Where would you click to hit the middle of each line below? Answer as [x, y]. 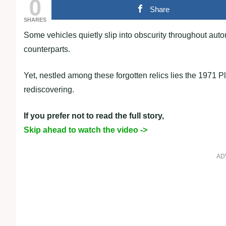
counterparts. [47, 49]
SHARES [35, 20]
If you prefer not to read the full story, [94, 116]
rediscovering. [49, 90]
